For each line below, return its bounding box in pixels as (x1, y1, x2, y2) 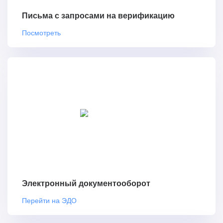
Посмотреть (22, 27, 61, 38)
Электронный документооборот (22, 179, 150, 188)
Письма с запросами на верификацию (22, 11, 175, 20)
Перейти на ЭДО (22, 195, 77, 205)
